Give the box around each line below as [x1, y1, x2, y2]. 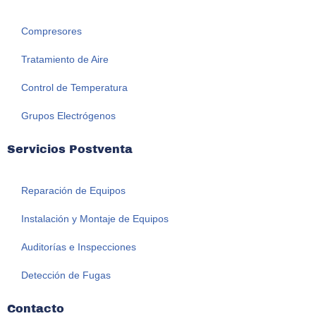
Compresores [21, 25, 82, 37]
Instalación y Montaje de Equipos [21, 213, 169, 225]
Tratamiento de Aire [21, 54, 109, 66]
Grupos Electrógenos [21, 110, 116, 122]
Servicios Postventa [7, 143, 133, 156]
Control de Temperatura [21, 82, 128, 94]
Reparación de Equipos [21, 185, 126, 197]
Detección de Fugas [21, 269, 111, 281]
